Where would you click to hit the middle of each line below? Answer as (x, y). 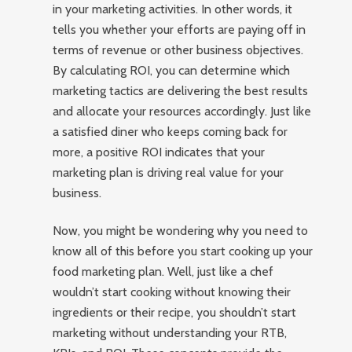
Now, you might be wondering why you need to (181, 231)
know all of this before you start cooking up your (183, 251)
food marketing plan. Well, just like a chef (163, 271)
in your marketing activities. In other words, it (173, 9)
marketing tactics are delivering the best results (181, 91)
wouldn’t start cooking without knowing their (172, 292)
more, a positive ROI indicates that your (159, 152)
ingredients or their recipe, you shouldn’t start (175, 312)
